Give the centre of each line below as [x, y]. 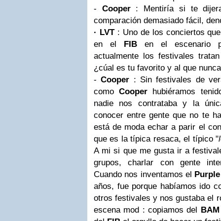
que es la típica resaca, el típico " [156, 139]
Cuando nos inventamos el [144, 174]
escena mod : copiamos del [147, 210]
